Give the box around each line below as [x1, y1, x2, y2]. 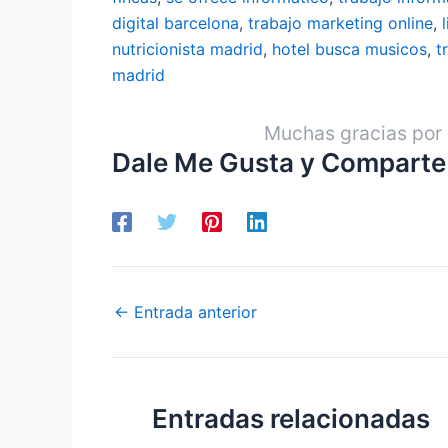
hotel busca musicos [272, 38, 427, 59]
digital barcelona [112, 12, 239, 33]
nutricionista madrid [112, 38, 263, 59]
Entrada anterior [129, 301, 257, 322]
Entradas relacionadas [152, 402, 430, 434]
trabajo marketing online [248, 12, 433, 33]
